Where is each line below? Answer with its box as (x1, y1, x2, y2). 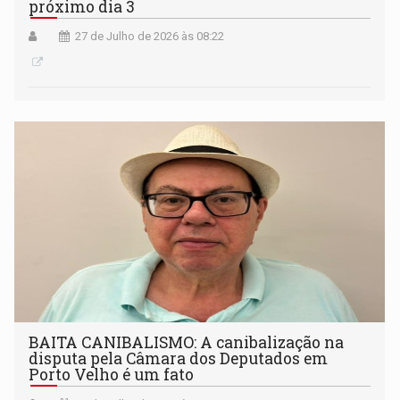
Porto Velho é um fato (29, 363, 195, 385)
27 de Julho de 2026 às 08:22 (75, 29, 225, 43)
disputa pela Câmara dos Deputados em (29, 347, 329, 369)
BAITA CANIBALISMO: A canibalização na (29, 331, 345, 353)
